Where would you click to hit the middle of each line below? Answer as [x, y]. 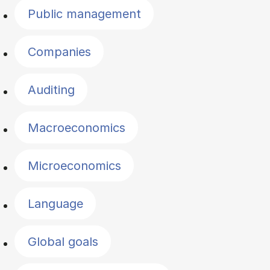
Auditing [51, 89]
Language [55, 203]
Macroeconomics [76, 127]
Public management [84, 14]
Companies [59, 52]
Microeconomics [74, 165]
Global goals [63, 241]
